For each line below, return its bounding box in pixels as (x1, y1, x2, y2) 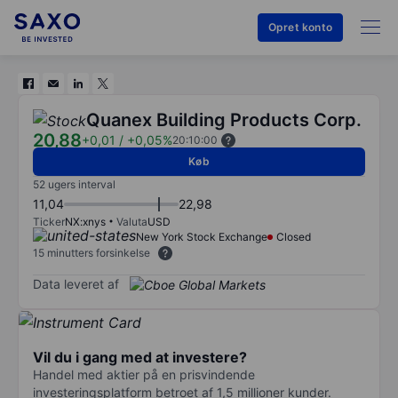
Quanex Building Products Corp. (86, 109, 362, 131)
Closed (276, 230, 311, 243)
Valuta (116, 215, 147, 228)
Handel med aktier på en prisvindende (33, 366, 255, 382)
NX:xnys (65, 215, 106, 228)
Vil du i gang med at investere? (33, 347, 247, 366)
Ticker (33, 215, 65, 228)
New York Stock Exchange (136, 230, 267, 243)
